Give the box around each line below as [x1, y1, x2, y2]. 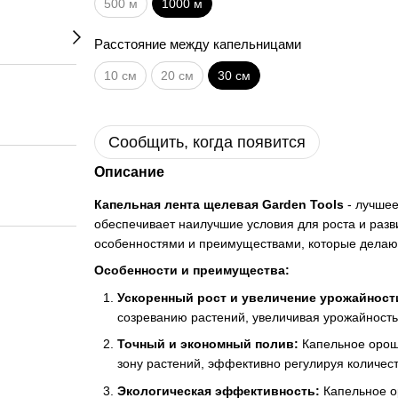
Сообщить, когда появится [107, 133, 306, 151]
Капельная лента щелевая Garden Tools [93, 197, 344, 211]
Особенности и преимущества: [93, 263, 290, 278]
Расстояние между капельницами [93, 36, 301, 52]
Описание [93, 164, 164, 179]
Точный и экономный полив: [116, 337, 298, 352]
